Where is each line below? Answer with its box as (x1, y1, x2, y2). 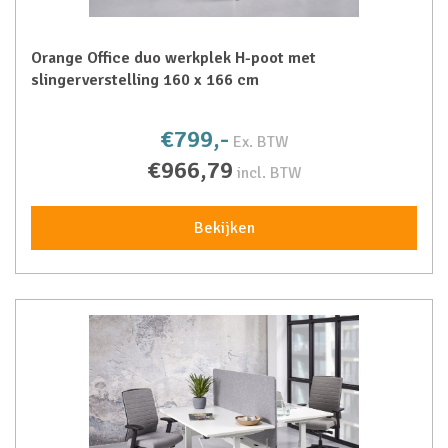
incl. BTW (236, 163, 302, 183)
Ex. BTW (232, 132, 289, 152)
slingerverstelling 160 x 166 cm (31, 70, 259, 90)
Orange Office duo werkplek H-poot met (31, 48, 316, 68)
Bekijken (193, 218, 255, 238)
